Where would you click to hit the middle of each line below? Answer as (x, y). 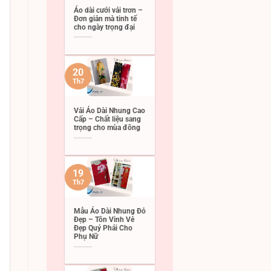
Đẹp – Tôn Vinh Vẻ (104, 220)
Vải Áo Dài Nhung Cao (109, 111)
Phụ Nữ (86, 237)
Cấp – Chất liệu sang (107, 119)
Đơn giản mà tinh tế (105, 19)
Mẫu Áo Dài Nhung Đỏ (110, 211)
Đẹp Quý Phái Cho (103, 228)
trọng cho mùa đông (107, 128)
